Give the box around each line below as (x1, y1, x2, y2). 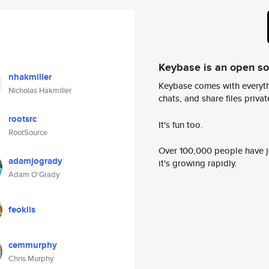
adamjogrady (8, 154, 62, 168)
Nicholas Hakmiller (8, 85, 71, 96)
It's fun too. (159, 118, 203, 131)
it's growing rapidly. (159, 157, 237, 170)
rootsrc (8, 112, 37, 125)
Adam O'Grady (8, 169, 59, 180)
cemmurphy (8, 238, 57, 252)
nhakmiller (8, 70, 52, 83)
